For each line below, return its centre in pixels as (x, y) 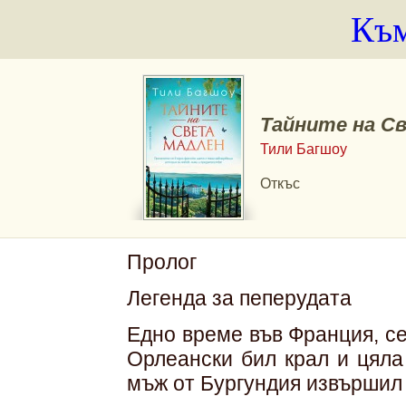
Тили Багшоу (304, 149)
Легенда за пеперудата (239, 298)
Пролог (162, 262)
